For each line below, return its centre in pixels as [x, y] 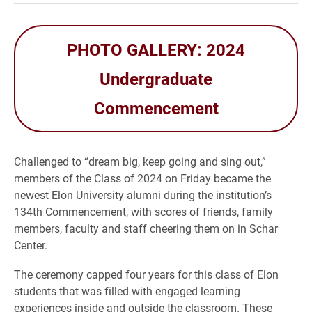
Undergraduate [156, 78]
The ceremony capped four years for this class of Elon [146, 274]
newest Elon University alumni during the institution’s [143, 194]
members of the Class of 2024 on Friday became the [142, 178]
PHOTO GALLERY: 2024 [156, 49]
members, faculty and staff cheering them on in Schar [146, 228]
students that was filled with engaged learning [127, 290]
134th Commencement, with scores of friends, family [143, 211]
